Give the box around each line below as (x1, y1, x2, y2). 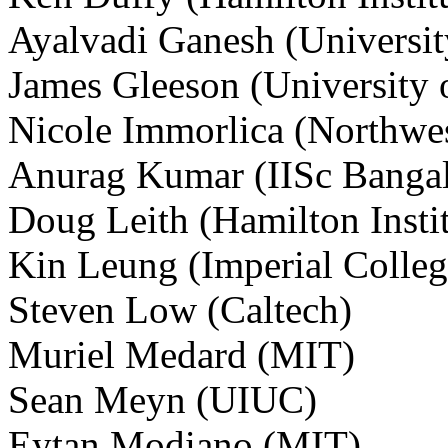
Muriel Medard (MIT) (8, 333, 355, 377)
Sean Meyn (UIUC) (8, 378, 317, 422)
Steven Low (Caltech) (8, 288, 352, 332)
